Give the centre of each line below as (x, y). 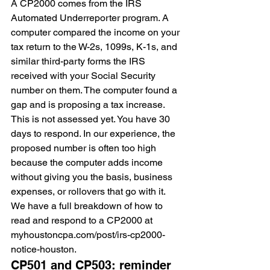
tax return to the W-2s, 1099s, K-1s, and (95, 47)
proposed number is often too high (85, 148)
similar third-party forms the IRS (79, 61)
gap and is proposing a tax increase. (89, 105)
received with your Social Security (84, 76)
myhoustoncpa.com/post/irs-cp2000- (88, 235)
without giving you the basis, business (93, 177)
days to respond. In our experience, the (94, 133)
